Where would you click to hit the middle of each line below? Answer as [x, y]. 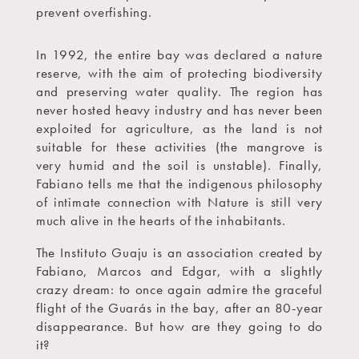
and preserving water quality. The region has [179, 92]
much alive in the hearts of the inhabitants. [161, 221]
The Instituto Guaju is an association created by [179, 253]
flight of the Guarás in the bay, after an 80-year [179, 308]
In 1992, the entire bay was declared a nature [179, 55]
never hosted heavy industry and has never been [179, 110]
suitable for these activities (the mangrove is [179, 147]
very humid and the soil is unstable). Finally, [179, 165]
